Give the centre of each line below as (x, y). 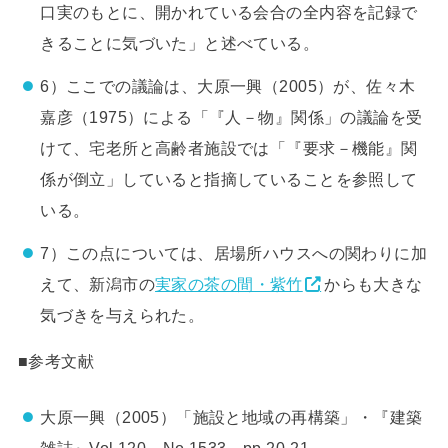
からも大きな (373, 283)
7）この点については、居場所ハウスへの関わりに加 (234, 252)
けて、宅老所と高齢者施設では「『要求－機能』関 (229, 148)
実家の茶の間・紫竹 (229, 283)
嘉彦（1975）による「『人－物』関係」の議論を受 (231, 117)
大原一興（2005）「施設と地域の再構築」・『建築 (231, 417)
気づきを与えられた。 (122, 314)
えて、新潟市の (98, 283)
